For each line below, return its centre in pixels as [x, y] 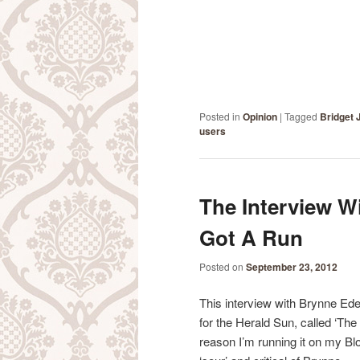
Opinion [260, 117]
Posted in [220, 117]
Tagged [301, 117]
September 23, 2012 [292, 266]
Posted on [223, 266]
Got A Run [251, 238]
